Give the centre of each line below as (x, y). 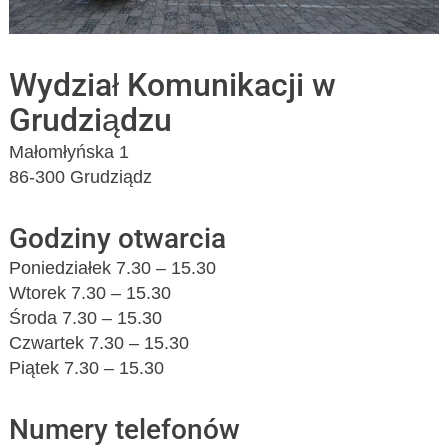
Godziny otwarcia (118, 238)
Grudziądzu (91, 119)
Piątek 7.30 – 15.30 (87, 367)
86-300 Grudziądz (81, 176)
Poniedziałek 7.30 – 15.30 (113, 267)
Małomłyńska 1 (69, 151)
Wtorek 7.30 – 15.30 (90, 292)
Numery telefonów (125, 429)
